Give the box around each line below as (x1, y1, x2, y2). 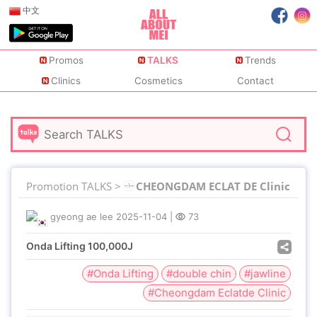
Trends (244, 54, 276, 67)
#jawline (244, 267, 286, 280)
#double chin (166, 267, 231, 280)
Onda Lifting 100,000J (26, 240, 133, 252)
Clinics (51, 75, 81, 87)
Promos (48, 54, 83, 67)
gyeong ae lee (50, 211, 113, 222)
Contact (237, 75, 275, 87)
